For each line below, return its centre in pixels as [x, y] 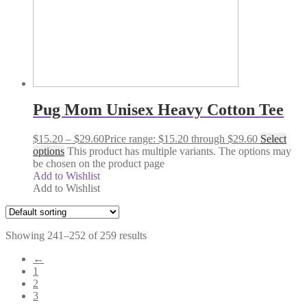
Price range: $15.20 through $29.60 [181, 138]
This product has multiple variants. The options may [179, 151]
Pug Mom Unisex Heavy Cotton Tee [158, 109]
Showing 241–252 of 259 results [76, 235]
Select [273, 138]
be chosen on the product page [99, 163]
